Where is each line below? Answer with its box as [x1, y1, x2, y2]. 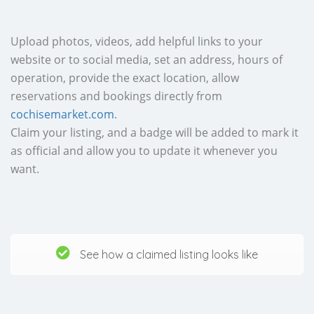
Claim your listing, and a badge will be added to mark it [11, 124, 299, 140]
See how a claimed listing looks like [77, 247, 258, 261]
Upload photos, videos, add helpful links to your [11, 33, 263, 49]
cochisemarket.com [11, 106, 114, 122]
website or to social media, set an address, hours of [11, 51, 282, 67]
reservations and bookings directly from [11, 88, 222, 104]
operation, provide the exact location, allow [11, 69, 239, 86]
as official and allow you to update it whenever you [11, 142, 278, 158]
